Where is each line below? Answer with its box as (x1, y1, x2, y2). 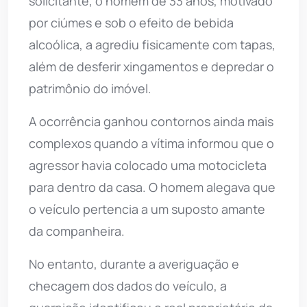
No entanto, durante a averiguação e (29, 255, 239, 272)
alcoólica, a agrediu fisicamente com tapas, (29, 36, 275, 53)
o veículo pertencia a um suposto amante (29, 200, 265, 217)
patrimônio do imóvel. (29, 79, 151, 97)
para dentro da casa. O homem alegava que (29, 178, 275, 195)
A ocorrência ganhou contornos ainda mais (29, 112, 273, 130)
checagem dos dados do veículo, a (29, 277, 227, 294)
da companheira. (29, 222, 125, 239)
